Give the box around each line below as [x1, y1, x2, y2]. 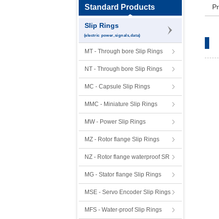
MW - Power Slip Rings [85, 118, 146, 125]
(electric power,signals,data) [84, 33, 140, 38]
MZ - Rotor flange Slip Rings [85, 136, 159, 143]
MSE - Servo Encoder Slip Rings [85, 189, 171, 196]
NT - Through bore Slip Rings [85, 66, 162, 72]
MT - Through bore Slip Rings [85, 48, 163, 55]
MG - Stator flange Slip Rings [85, 171, 161, 178]
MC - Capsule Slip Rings [85, 83, 150, 90]
